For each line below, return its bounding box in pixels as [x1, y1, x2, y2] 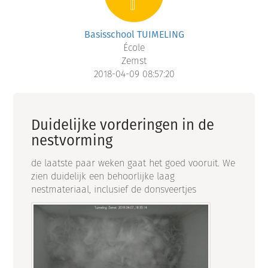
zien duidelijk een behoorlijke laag [31, 169, 175, 184]
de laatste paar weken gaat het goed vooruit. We [31, 156, 236, 170]
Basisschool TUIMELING [84, 28, 184, 42]
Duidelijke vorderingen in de [31, 114, 215, 135]
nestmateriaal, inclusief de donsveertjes [31, 182, 197, 197]
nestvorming [31, 130, 113, 151]
